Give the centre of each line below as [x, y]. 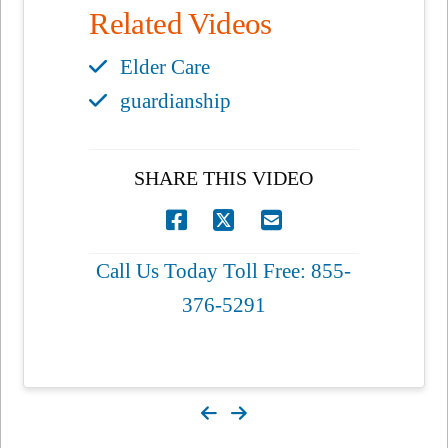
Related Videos [180, 23]
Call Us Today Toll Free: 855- [224, 270]
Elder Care [165, 66]
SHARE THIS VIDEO [224, 177]
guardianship [176, 100]
